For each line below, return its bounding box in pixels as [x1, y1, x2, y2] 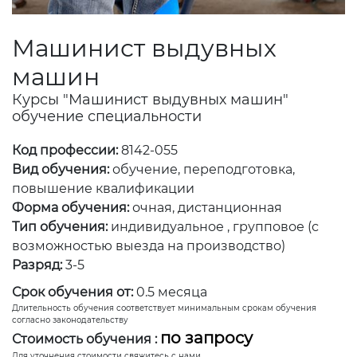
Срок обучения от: [12, 284, 133, 300]
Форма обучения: [12, 199, 129, 215]
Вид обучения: [12, 161, 109, 177]
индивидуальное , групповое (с [111, 218, 319, 234]
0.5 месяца [136, 284, 207, 300]
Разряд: [12, 257, 62, 273]
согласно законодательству [12, 314, 128, 325]
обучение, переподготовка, [112, 161, 295, 177]
